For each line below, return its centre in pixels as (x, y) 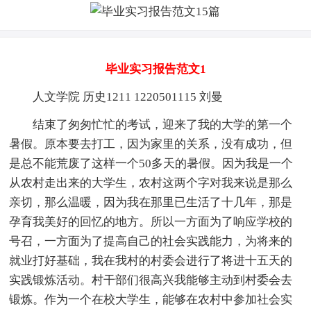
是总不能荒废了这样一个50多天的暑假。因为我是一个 (151, 163)
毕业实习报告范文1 (155, 69)
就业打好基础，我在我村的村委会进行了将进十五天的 (151, 260)
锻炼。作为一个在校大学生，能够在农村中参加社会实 (151, 299)
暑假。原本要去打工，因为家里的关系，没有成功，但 (151, 144)
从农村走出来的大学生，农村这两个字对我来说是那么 (151, 183)
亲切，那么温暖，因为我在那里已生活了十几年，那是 (151, 202)
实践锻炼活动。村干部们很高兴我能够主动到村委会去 (151, 280)
